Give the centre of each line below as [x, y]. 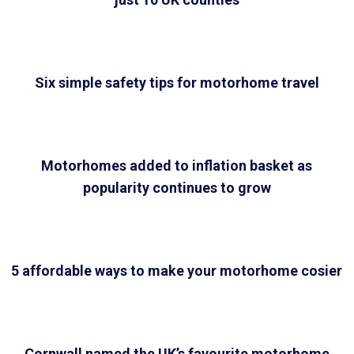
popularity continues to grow [177, 188]
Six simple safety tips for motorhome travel [177, 83]
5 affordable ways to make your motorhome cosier [177, 271]
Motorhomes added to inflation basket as [177, 166]
